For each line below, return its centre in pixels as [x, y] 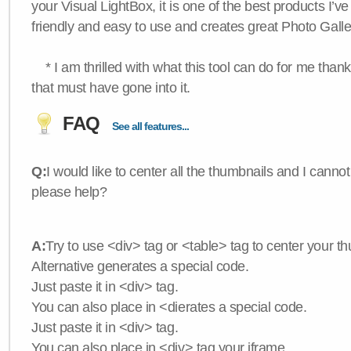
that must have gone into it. [111, 88]
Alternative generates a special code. [140, 266]
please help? [69, 192]
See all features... [150, 126]
